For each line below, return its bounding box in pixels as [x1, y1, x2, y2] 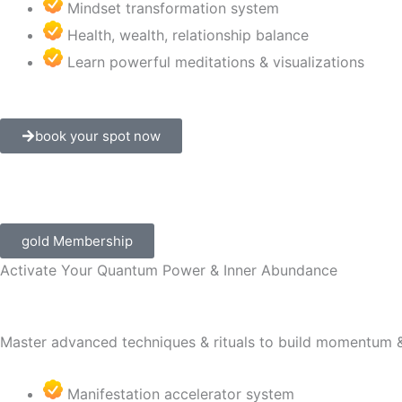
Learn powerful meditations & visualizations [67, 53, 364, 71]
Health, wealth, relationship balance [67, 26, 309, 44]
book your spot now [35, 127, 161, 144]
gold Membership [22, 232, 133, 249]
